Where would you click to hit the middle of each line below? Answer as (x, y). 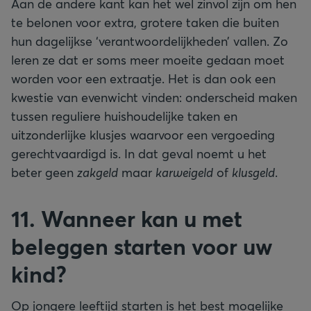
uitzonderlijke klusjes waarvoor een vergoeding (143, 134)
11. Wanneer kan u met (127, 218)
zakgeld (98, 173)
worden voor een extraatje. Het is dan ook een (143, 78)
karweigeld (184, 173)
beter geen (44, 172)
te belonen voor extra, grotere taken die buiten (145, 22)
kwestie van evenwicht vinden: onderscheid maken (154, 97)
